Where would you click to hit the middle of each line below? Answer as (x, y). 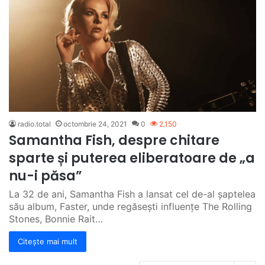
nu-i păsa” (46, 176)
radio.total (34, 124)
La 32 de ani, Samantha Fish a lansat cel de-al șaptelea (132, 194)
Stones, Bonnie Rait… (56, 219)
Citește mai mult (48, 241)
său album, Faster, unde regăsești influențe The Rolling (130, 206)
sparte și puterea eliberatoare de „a (132, 158)
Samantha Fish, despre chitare (114, 140)
